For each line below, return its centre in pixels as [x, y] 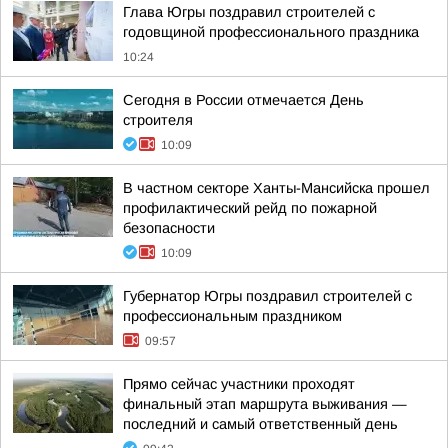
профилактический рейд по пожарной [250, 208]
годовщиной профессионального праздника [271, 32]
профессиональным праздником [232, 316]
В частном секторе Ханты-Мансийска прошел [276, 188]
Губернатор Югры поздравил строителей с [267, 296]
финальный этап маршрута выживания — [265, 404]
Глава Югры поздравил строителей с [249, 12]
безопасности [169, 228]
